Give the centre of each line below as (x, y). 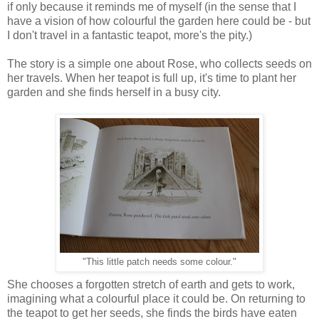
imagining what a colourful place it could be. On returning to (156, 298)
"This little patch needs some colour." (159, 262)
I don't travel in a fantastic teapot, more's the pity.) (130, 35)
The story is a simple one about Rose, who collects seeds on (159, 63)
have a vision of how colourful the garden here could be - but (159, 21)
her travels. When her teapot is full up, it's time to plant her (152, 78)
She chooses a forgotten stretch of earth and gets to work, (151, 284)
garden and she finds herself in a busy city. (114, 92)
